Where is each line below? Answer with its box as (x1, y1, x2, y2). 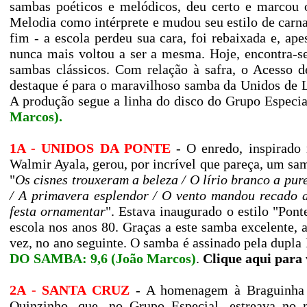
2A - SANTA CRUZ (10, 282, 130, 297)
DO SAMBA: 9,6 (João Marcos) (10, 251, 196, 266)
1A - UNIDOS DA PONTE (10, 140, 171, 156)
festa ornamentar (10, 204, 106, 219)
